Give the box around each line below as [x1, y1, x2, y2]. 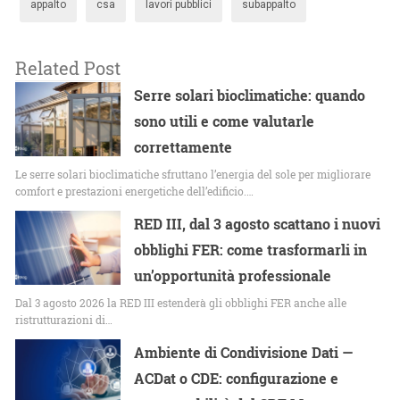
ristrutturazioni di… [15, 312, 112, 328]
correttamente [134, 137, 233, 157]
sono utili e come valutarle [134, 112, 315, 131]
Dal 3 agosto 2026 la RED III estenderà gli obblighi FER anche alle [15, 296, 346, 311]
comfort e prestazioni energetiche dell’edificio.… [15, 184, 254, 199]
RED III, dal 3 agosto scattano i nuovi [134, 214, 381, 234]
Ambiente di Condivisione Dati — [134, 343, 354, 362]
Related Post [15, 56, 121, 80]
